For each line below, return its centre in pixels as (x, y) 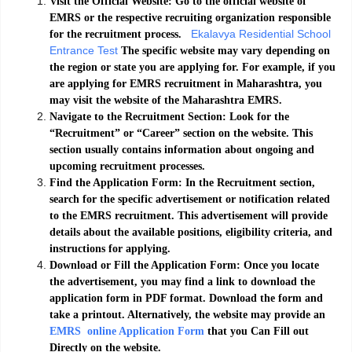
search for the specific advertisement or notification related (190, 200)
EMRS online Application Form (127, 332)
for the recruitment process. (119, 35)
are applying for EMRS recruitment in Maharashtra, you (186, 84)
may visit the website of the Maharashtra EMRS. (166, 101)
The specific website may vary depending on (225, 51)
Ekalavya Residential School (259, 34)
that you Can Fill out (257, 332)
